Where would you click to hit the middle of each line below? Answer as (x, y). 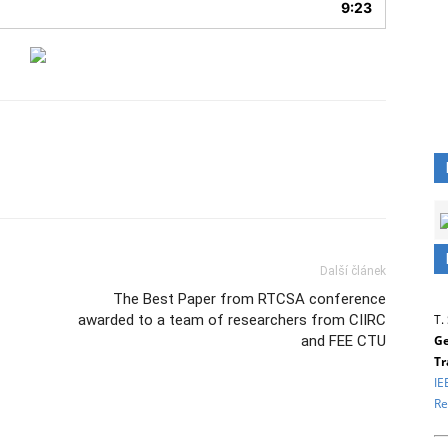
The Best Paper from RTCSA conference (249, 299)
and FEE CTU (343, 341)
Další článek (353, 271)
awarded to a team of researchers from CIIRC (232, 320)
